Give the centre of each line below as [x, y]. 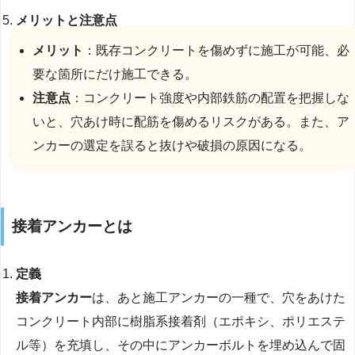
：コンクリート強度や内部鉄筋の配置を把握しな [210, 98]
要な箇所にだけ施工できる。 [115, 74]
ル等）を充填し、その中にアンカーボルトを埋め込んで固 [181, 345]
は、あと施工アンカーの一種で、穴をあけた [219, 298]
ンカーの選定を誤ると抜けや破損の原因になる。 [172, 146]
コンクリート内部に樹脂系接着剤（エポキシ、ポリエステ [181, 322]
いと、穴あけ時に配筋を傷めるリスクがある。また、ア [191, 122]
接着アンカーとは [72, 227]
